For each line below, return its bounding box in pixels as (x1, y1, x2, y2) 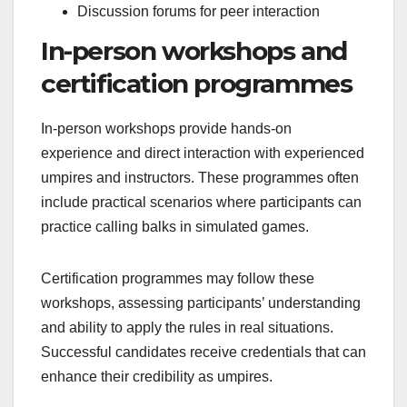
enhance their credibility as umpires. (41, 369, 273, 385)
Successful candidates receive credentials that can (41, 344, 366, 361)
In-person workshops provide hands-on (41, 121, 292, 137)
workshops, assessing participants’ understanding (41, 295, 361, 312)
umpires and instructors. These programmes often (41, 170, 359, 186)
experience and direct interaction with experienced (41, 145, 364, 162)
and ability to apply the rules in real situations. (41, 320, 333, 336)
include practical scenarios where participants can (41, 194, 362, 211)
